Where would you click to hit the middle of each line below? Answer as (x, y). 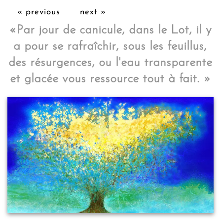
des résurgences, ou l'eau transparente (110, 63)
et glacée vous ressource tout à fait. (105, 79)
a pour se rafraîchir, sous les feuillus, (110, 46)
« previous (39, 12)
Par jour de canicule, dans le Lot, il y (114, 30)
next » (93, 12)
